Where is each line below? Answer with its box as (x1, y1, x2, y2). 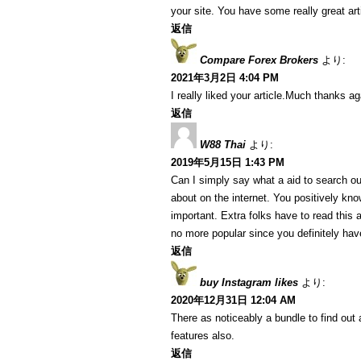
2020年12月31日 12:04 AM (171, 294, 296, 306)
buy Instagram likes (200, 276, 298, 288)
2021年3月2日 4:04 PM (171, 72, 279, 84)
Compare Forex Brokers (200, 54, 318, 66)
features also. (171, 330, 234, 342)
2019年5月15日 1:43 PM (171, 156, 284, 168)
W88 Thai (200, 139, 246, 151)
